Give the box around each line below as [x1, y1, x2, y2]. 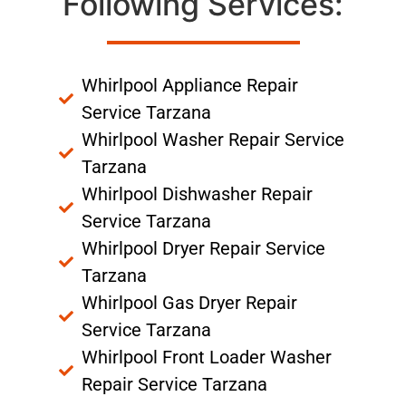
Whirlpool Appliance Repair [82, 73, 298, 96]
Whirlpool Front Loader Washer [82, 345, 332, 368]
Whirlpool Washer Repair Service [82, 128, 344, 150]
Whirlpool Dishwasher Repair [82, 182, 313, 205]
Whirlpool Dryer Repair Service [82, 237, 325, 259]
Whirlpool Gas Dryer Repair [82, 291, 297, 314]
